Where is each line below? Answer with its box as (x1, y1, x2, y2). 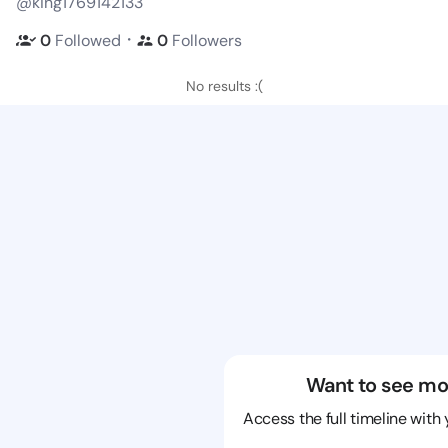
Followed (55, 29, 121, 51)
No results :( (185, 77, 263, 95)
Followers (172, 29, 242, 51)
